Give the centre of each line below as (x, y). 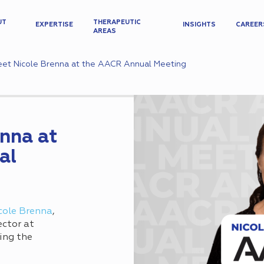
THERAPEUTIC (117, 22)
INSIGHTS (199, 24)
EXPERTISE (55, 24)
